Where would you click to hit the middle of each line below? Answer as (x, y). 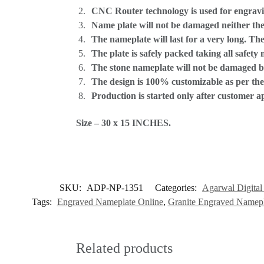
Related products (124, 248)
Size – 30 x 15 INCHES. (123, 123)
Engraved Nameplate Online (110, 202)
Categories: (177, 187)
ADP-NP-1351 (115, 187)
